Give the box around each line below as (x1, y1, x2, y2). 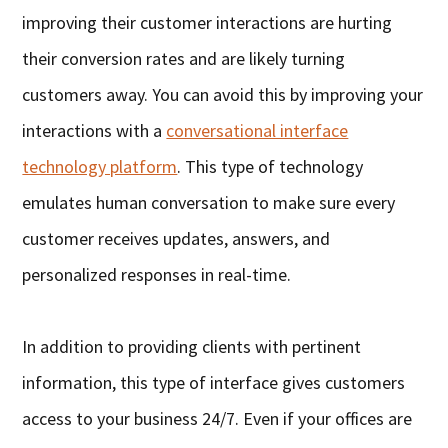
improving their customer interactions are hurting (22, 10, 393, 34)
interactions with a (22, 118, 167, 142)
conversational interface (166, 118, 349, 142)
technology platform (22, 154, 178, 178)
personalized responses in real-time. (22, 262, 292, 286)
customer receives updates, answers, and (22, 226, 331, 250)
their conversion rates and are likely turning (22, 46, 346, 70)
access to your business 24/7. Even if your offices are (22, 406, 413, 430)
